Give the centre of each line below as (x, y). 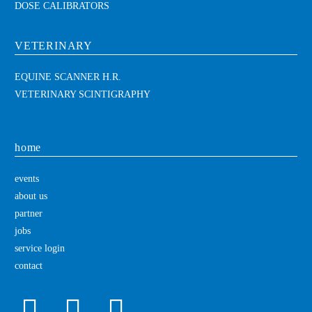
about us (31, 196)
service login (40, 248)
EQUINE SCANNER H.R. (68, 77)
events (27, 178)
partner (29, 213)
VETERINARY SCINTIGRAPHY (83, 94)
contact (29, 265)
